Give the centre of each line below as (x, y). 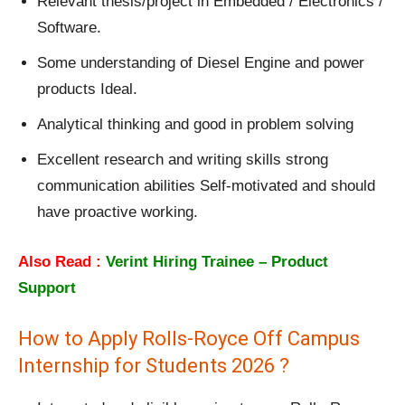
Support (49, 288)
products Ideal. (87, 89)
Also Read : (60, 262)
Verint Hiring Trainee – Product (215, 262)
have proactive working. (118, 212)
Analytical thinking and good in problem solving (195, 125)
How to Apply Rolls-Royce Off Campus (189, 339)
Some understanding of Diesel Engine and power (201, 63)
